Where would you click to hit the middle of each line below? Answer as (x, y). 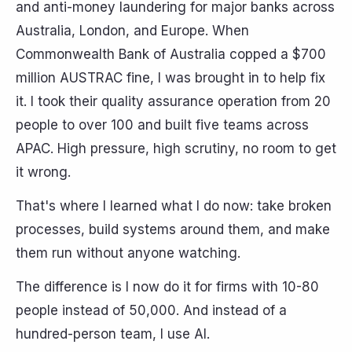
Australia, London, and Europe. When (132, 31)
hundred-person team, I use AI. (113, 334)
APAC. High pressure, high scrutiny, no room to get (176, 149)
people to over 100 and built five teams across (162, 125)
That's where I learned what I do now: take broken (174, 205)
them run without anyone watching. (128, 253)
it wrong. (43, 172)
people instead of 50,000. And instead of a (151, 310)
